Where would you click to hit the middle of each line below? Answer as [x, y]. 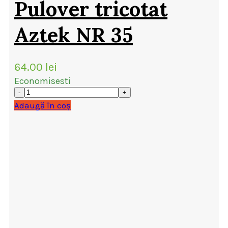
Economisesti [42, 81]
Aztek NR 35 [74, 35]
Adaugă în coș [42, 106]
